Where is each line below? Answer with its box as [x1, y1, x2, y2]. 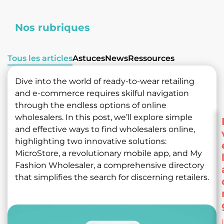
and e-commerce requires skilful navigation [15, 88, 189, 98]
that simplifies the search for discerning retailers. [15, 172, 209, 182]
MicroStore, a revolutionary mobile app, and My [15, 148, 202, 158]
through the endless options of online [15, 100, 166, 110]
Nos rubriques [15, 21, 90, 34]
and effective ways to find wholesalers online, [15, 124, 195, 134]
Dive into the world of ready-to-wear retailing [15, 76, 194, 86]
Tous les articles [7, 53, 72, 63]
